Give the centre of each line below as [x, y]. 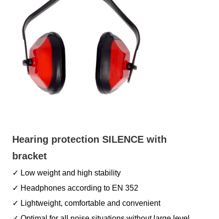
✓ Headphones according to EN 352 [75, 188]
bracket [30, 156]
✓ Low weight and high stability [66, 173]
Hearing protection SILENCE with [89, 139]
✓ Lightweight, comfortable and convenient [86, 203]
